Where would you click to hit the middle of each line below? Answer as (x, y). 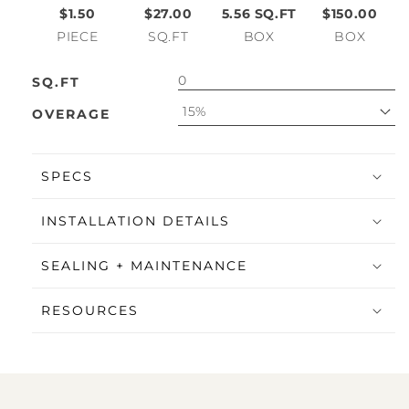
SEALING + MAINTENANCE (144, 266)
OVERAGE (71, 115)
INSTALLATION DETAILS (136, 221)
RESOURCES (90, 311)
